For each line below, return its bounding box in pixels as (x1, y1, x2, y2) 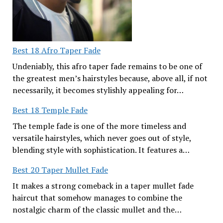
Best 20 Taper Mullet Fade (12, 164, 108, 175)
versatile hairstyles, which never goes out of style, (12, 132, 191, 143)
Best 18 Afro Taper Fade (12, 45, 101, 56)
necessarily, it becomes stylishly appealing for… (12, 85, 184, 96)
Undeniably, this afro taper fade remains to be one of (12, 61, 202, 72)
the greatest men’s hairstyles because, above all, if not (12, 73, 208, 84)
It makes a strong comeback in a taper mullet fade (12, 180, 194, 191)
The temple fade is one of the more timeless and (12, 120, 186, 131)
